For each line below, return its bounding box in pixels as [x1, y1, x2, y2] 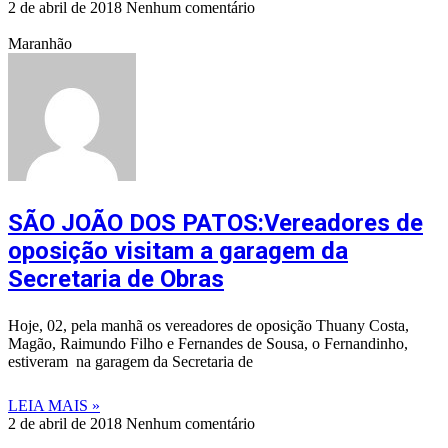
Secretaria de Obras [8, 265, 224, 294]
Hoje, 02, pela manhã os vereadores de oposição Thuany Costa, [8, 317, 409, 335]
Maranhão [8, 35, 72, 53]
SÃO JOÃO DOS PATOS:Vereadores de [8, 209, 423, 238]
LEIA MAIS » [8, 397, 100, 415]
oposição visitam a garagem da [8, 237, 348, 266]
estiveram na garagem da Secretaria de [8, 353, 253, 371]
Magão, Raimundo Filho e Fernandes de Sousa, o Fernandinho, [8, 335, 408, 353]
